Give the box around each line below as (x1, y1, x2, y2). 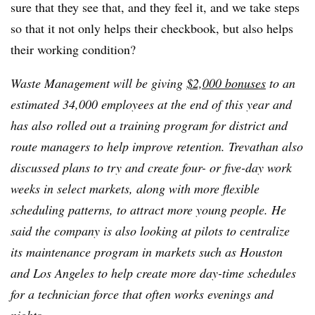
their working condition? (11, 41, 136, 58)
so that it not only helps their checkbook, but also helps (11, 20, 293, 37)
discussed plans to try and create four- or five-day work (11, 159, 292, 176)
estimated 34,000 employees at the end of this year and (11, 96, 292, 113)
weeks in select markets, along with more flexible (11, 180, 259, 198)
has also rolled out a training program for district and (11, 117, 288, 134)
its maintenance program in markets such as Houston (11, 243, 283, 261)
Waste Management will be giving (11, 75, 186, 92)
